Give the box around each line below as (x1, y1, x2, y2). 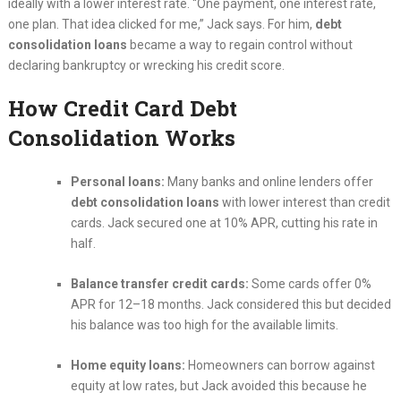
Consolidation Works (7, 124, 235, 153)
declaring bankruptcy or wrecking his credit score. (7, 58, 285, 73)
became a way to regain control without (126, 38, 353, 53)
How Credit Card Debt (7, 94, 237, 124)
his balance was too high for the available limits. (70, 318, 338, 333)
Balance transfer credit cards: (70, 277, 249, 292)
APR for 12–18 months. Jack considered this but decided (70, 297, 391, 312)
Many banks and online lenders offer (164, 175, 373, 190)
